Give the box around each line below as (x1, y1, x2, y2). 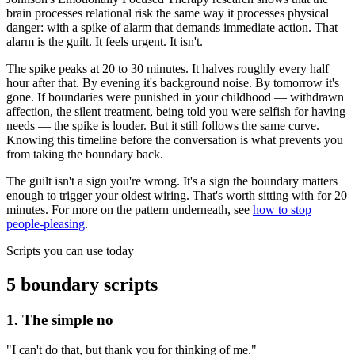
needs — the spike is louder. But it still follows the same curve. (6, 118, 319, 132)
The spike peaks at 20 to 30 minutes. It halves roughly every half (6, 61, 329, 75)
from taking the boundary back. (6, 147, 163, 161)
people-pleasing (6, 216, 85, 231)
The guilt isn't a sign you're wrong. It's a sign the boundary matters (6, 174, 338, 188)
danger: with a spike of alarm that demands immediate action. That (6, 20, 338, 34)
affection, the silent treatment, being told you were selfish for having (6, 104, 345, 118)
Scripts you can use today (6, 243, 134, 258)
